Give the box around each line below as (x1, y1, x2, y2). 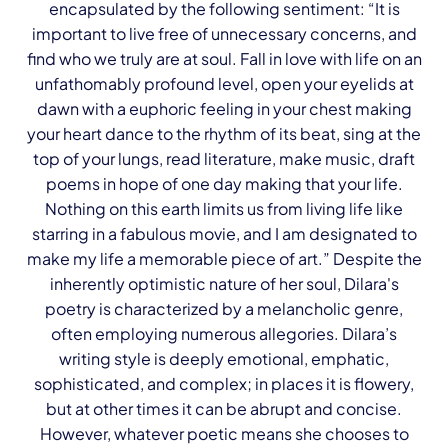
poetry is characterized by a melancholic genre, (45, 298, 403, 319)
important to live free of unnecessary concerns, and (31, 23, 417, 44)
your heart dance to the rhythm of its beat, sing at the (27, 123, 421, 144)
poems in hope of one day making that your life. (45, 173, 403, 194)
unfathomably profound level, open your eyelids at (34, 73, 414, 94)
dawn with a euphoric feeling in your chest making (36, 98, 412, 119)
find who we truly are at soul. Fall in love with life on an (26, 48, 422, 69)
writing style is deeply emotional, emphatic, (59, 348, 389, 369)
